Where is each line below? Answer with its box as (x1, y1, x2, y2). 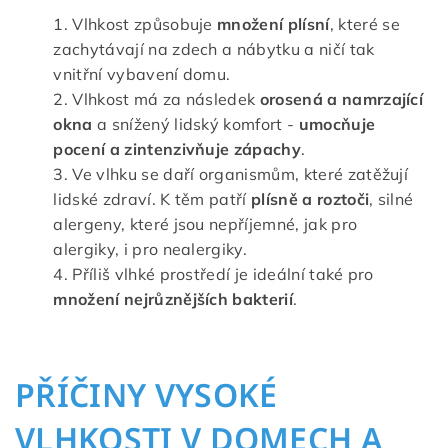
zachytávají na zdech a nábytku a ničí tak (53, 39, 375, 60)
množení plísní (212, 14, 330, 35)
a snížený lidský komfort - (92, 114, 299, 135)
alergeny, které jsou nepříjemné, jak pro (53, 214, 358, 235)
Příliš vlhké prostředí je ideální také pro (72, 264, 374, 285)
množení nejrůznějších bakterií (53, 289, 293, 310)
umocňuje (298, 114, 376, 135)
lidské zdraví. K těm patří (53, 189, 252, 210)
